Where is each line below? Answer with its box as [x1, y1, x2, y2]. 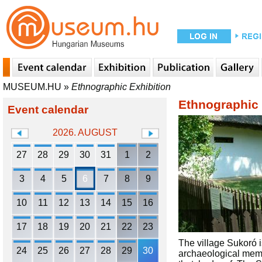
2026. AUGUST [53, 127, 118, 137]
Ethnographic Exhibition [71, 82, 171, 92]
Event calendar [8, 104, 88, 116]
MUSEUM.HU [3, 82, 61, 92]
